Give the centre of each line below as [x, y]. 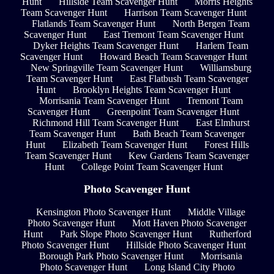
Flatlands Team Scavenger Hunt [94, 23]
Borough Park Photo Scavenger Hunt [111, 256]
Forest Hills [226, 144]
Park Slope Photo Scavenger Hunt [126, 234]
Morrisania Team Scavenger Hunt [104, 100]
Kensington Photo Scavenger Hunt [103, 212]
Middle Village [217, 212]
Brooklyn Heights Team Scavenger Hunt [152, 89]
